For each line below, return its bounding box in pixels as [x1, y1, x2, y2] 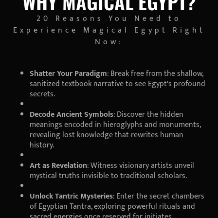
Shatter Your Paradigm [30, 67, 107, 80]
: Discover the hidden [113, 108, 183, 121]
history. [30, 138, 54, 152]
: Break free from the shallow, [107, 67, 203, 80]
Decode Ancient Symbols [30, 108, 113, 121]
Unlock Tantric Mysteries [30, 189, 113, 203]
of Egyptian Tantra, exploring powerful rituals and [30, 200, 195, 213]
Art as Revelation [30, 159, 87, 172]
